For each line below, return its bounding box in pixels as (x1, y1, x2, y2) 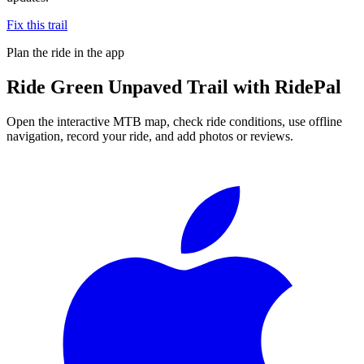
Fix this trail (6, 17, 67, 32)
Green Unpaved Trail (50, 76, 228, 97)
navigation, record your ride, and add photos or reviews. (6, 128, 293, 143)
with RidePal (228, 76, 341, 97)
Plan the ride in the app (6, 45, 124, 59)
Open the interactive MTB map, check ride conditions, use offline (6, 114, 342, 128)
